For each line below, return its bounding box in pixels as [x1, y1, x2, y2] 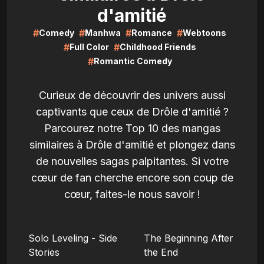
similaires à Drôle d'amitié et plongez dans [29, 138, 235, 151]
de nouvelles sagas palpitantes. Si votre [35, 155, 229, 167]
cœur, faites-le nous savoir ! [64, 188, 200, 200]
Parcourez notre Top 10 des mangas [44, 122, 220, 134]
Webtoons [183, 28, 226, 38]
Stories [28, 246, 60, 258]
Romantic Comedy [93, 56, 172, 66]
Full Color [69, 42, 109, 52]
